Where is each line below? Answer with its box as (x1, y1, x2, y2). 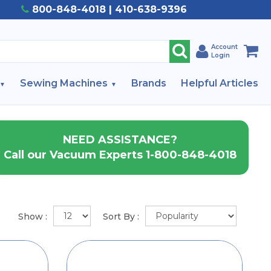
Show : (18, 211, 47, 222)
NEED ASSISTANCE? (63, 133, 177, 146)
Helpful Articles (181, 77, 258, 90)
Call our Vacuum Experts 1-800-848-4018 (4, 148, 237, 162)
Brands (131, 77, 166, 90)
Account (211, 42, 238, 51)
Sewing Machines (20, 77, 108, 90)
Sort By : (102, 211, 139, 222)
